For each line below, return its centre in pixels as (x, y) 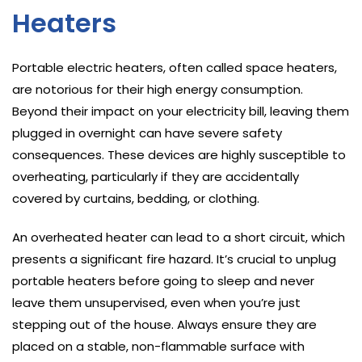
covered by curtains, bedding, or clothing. (136, 198)
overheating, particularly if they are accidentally (156, 176)
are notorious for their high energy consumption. (158, 89)
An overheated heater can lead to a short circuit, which (179, 237)
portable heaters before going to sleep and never (163, 280)
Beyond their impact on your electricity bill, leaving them (181, 111)
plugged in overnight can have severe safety (147, 133)
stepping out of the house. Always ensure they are (164, 324)
